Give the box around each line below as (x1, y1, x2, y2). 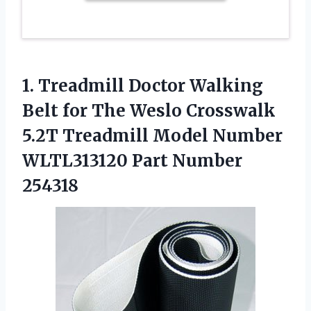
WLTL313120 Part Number (22, 149, 242, 171)
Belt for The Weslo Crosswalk (22, 99, 276, 121)
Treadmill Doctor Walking (38, 74, 263, 96)
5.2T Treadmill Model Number (22, 124, 283, 146)
